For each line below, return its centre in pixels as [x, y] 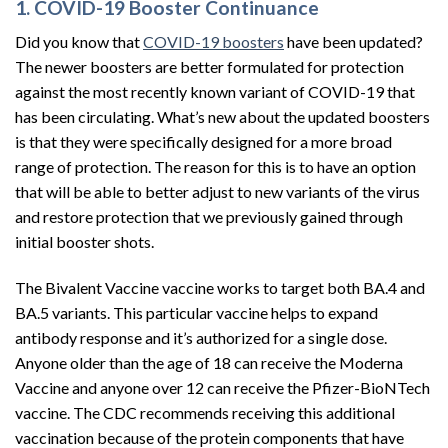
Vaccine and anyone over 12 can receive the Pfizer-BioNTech [222, 388]
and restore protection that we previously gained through [209, 217]
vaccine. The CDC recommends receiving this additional [205, 413]
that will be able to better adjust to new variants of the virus [217, 192]
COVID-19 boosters [213, 42]
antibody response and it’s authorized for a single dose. [201, 338]
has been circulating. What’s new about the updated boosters [222, 117]
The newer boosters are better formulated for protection [209, 67]
